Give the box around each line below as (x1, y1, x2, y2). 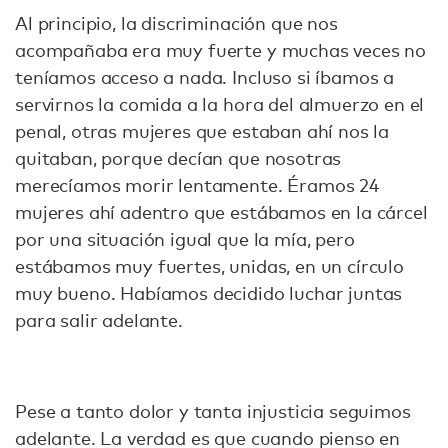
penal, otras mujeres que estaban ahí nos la (15, 119, 390, 142)
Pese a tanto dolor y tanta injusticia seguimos (15, 399, 411, 422)
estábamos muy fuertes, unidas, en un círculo (15, 254, 404, 277)
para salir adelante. (15, 308, 183, 331)
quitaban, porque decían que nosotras (15, 146, 342, 169)
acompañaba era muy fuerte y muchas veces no (15, 38, 427, 61)
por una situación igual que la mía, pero (15, 227, 355, 250)
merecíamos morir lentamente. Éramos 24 (15, 173, 379, 196)
